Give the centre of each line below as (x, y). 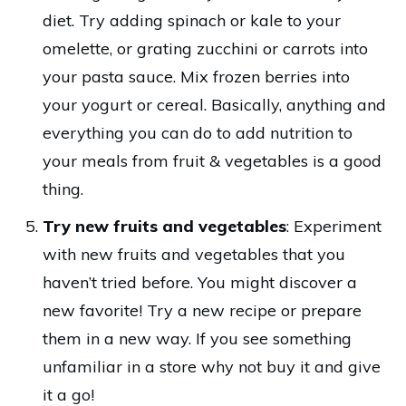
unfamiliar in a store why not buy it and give (212, 367)
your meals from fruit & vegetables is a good (212, 161)
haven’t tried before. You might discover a (200, 282)
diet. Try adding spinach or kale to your (192, 20)
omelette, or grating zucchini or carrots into (205, 48)
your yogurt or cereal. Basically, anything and (214, 105)
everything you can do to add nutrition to (198, 133)
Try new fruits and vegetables (164, 226)
